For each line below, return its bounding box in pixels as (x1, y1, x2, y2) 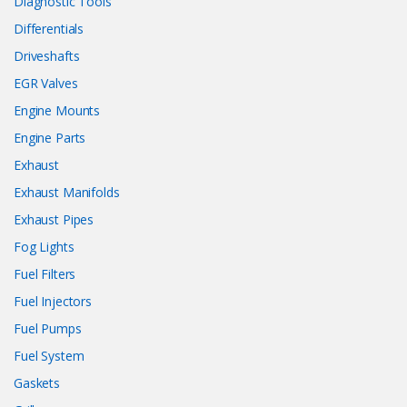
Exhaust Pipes (14, 211, 94, 229)
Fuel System (14, 347, 84, 365)
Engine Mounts (14, 102, 101, 120)
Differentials (14, 20, 84, 38)
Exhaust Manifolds (14, 184, 120, 202)
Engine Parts (14, 129, 86, 147)
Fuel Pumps (14, 320, 82, 338)
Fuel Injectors (14, 293, 93, 311)
